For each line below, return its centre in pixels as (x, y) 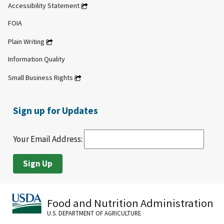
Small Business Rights (40, 78)
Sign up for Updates (55, 111)
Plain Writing (26, 42)
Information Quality (36, 59)
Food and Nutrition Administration (130, 203)
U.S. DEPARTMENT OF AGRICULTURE (94, 213)
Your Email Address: (48, 139)
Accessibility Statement (44, 6)
